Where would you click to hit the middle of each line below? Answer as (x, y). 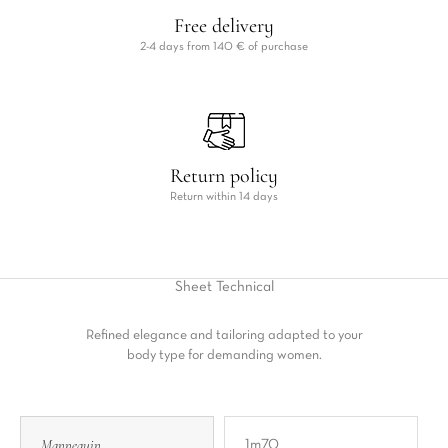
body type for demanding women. (224, 355)
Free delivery (224, 26)
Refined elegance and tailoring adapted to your (224, 335)
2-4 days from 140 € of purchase (224, 47)
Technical (244, 287)
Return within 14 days (224, 197)
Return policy (224, 176)
